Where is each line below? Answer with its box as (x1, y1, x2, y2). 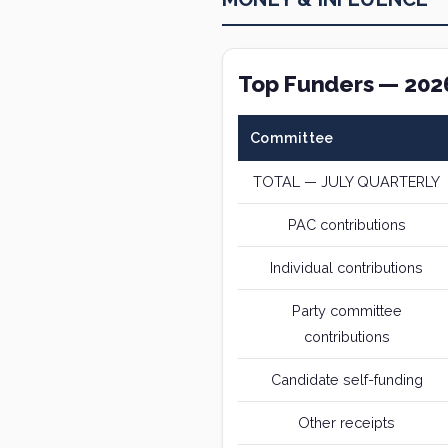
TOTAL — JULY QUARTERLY (253, 173, 440, 191)
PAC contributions (287, 216, 406, 234)
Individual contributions (270, 259, 423, 277)
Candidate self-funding (270, 371, 423, 389)
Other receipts (298, 414, 395, 432)
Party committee (291, 302, 402, 320)
